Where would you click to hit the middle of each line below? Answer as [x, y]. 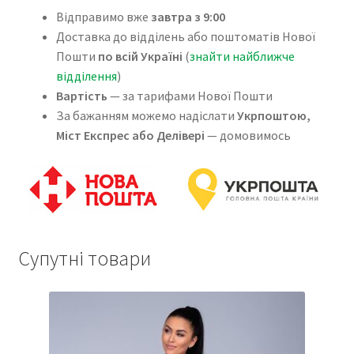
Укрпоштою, [273, 115]
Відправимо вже [103, 16]
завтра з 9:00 [188, 16]
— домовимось [247, 135]
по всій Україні [140, 56]
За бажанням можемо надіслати [146, 115]
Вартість [81, 95]
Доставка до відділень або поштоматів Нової [185, 36]
